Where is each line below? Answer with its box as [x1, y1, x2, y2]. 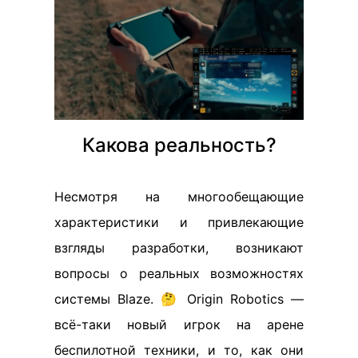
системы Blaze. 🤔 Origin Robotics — [54, 290, 304, 307]
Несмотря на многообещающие [54, 188, 304, 205]
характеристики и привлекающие [54, 213, 304, 230]
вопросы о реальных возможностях [54, 265, 304, 281]
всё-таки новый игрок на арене [54, 316, 304, 332]
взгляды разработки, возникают [54, 239, 304, 256]
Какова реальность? [82, 133, 276, 157]
